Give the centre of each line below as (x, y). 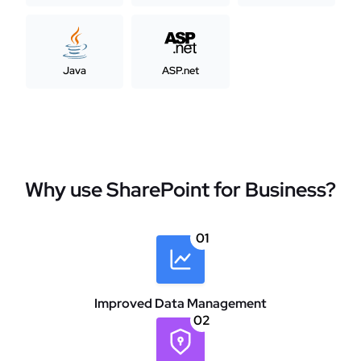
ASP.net (180, 70)
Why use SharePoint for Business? (180, 189)
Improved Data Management (180, 303)
